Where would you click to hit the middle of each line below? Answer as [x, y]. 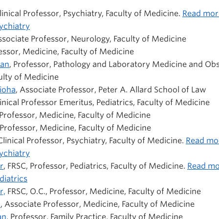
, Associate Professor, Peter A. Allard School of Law [111, 90]
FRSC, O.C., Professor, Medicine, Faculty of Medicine [103, 191]
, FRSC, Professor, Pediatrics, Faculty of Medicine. [95, 166]
